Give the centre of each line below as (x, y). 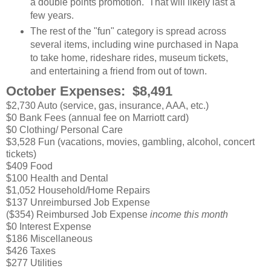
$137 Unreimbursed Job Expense (78, 202)
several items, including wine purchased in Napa (134, 45)
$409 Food (29, 166)
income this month (189, 214)
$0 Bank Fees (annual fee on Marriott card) (97, 118)
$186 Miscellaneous (49, 239)
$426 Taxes (31, 251)
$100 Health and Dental (57, 178)
